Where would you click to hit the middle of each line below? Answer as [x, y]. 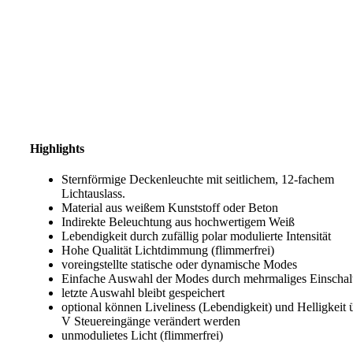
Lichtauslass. [93, 194]
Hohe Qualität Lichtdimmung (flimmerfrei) [168, 251]
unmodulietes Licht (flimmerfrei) [142, 336]
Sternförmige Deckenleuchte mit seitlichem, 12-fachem [198, 180]
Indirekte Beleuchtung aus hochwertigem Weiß [178, 222]
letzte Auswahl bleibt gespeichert [143, 293]
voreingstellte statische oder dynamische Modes [179, 265]
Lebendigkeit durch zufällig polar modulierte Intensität [196, 236]
